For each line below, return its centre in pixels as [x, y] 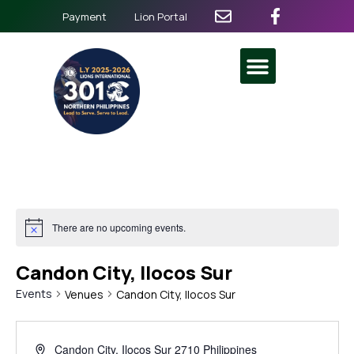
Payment [84, 16]
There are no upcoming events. [119, 228]
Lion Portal [160, 16]
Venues [84, 294]
